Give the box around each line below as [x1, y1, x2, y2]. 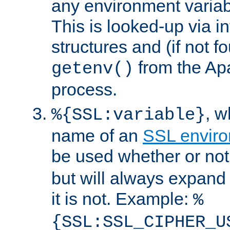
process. [51, 79, 117, 99]
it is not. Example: [51, 188, 193, 208]
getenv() [51, 59, 133, 79]
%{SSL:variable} [51, 105, 205, 125]
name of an [51, 125, 143, 145]
